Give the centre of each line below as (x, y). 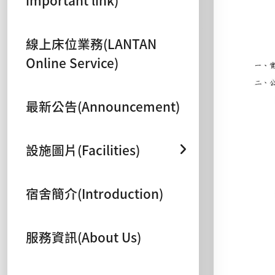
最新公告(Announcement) (103, 106)
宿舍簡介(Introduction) (95, 193)
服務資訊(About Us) (83, 237)
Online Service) (72, 62)
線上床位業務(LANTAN (91, 43)
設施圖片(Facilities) (83, 149)
